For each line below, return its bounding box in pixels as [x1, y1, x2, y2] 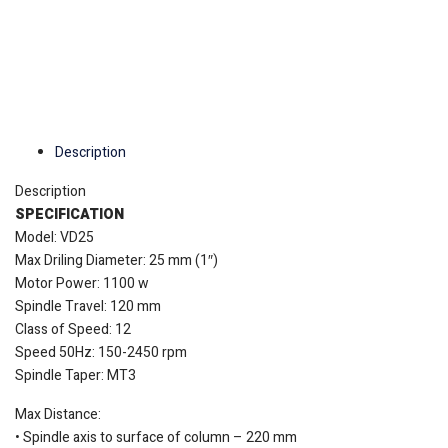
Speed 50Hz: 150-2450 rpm [15, 342, 187, 364]
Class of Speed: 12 [15, 319, 131, 341]
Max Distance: [15, 404, 101, 426]
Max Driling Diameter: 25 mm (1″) [15, 250, 218, 272]
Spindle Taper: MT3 [15, 365, 136, 387]
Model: [15, 227, 60, 249]
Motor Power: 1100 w [15, 273, 149, 295]
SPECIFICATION [15, 204, 124, 226]
